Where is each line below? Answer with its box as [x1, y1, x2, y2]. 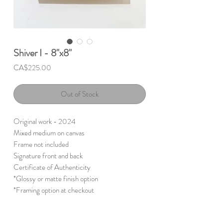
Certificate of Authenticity [13, 162, 91, 173]
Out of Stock [61, 89, 99, 100]
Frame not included [13, 139, 69, 150]
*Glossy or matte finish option [13, 173, 98, 184]
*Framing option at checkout [13, 185, 94, 196]
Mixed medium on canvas [13, 127, 85, 138]
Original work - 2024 [13, 116, 76, 127]
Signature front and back [13, 150, 83, 161]
